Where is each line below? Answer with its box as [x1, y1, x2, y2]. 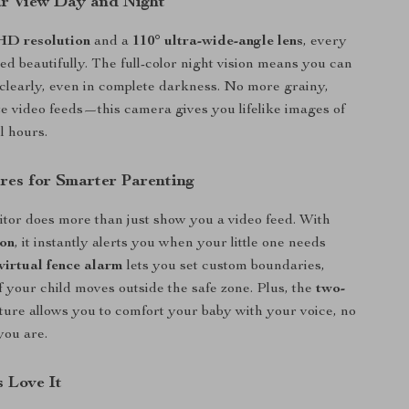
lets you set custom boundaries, [123, 259, 326, 274]
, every [303, 35, 348, 49]
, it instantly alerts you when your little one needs [15, 236, 327, 251]
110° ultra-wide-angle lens [132, 35, 304, 49]
